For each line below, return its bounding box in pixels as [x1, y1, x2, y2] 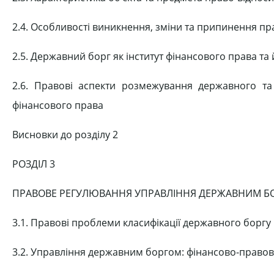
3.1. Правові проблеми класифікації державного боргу [12, 215, 271, 229]
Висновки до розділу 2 [12, 127, 118, 141]
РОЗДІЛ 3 [12, 157, 55, 171]
